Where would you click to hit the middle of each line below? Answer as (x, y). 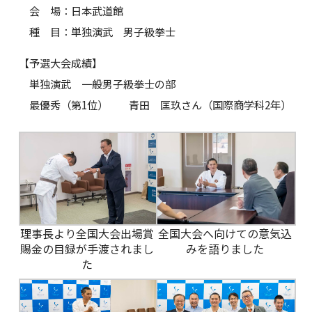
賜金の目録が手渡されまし (87, 249)
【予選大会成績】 (60, 62)
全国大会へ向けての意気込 (225, 234)
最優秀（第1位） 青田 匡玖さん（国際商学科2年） (155, 104)
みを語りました (225, 249)
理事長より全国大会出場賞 (87, 234)
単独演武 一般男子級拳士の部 (97, 83)
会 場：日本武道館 (71, 11)
